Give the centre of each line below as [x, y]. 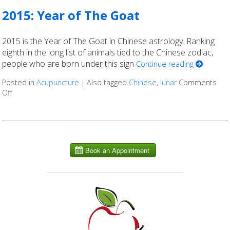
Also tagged [108, 83]
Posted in [20, 83]
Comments [198, 83]
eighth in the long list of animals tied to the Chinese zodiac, [108, 53]
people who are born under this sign [69, 64]
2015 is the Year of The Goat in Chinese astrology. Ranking [109, 41]
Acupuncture [58, 83]
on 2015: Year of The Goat [56, 93]
